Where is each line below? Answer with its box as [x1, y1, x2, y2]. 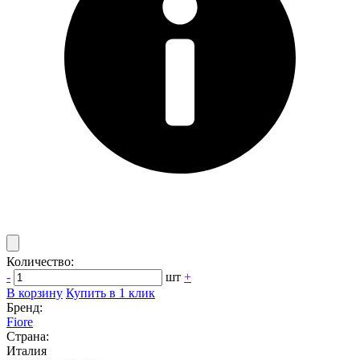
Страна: [6, 329, 49, 343]
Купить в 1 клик [66, 286, 155, 300]
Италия [6, 344, 47, 358]
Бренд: [6, 301, 43, 314]
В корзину [6, 286, 63, 300]
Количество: [6, 255, 74, 268]
